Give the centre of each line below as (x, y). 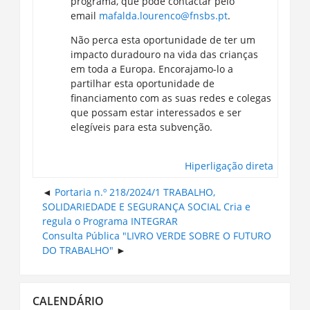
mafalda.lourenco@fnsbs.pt (163, 15)
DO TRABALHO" (77, 250)
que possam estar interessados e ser (156, 112)
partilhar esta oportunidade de (142, 83)
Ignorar (36, 289)
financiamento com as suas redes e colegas (171, 98)
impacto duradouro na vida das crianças (164, 54)
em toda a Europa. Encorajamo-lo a (152, 69)
